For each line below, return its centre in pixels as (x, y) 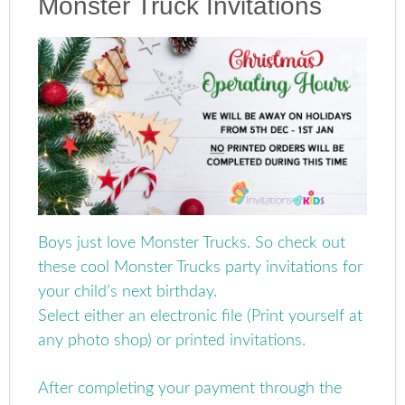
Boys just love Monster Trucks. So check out (192, 243)
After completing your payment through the (190, 388)
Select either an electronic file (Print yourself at (201, 316)
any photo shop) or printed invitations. (172, 340)
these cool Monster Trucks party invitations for (201, 267)
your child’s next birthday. (128, 292)
